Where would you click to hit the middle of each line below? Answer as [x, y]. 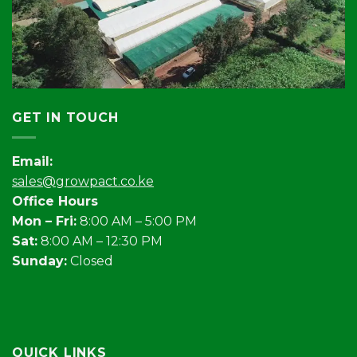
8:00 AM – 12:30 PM [100, 241]
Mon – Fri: [44, 221]
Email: [32, 161]
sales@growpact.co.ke [83, 181]
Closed [90, 261]
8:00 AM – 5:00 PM [137, 221]
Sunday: [39, 261]
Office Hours [55, 201]
